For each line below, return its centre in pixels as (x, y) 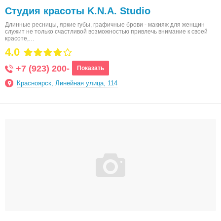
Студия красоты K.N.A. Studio (78, 11)
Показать (91, 68)
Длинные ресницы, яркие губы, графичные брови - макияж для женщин (105, 25)
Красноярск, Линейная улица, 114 (67, 83)
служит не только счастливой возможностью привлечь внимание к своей (106, 32)
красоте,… (20, 38)
